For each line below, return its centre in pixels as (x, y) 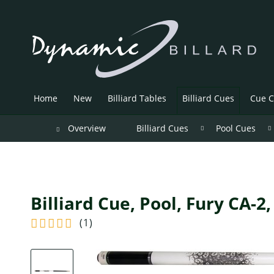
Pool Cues (236, 128)
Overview (87, 128)
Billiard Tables (137, 98)
